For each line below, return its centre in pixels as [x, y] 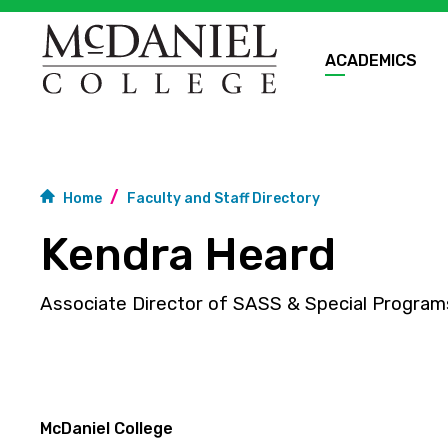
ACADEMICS [371, 60]
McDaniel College [106, 428]
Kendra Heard [188, 254]
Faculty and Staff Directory [223, 198]
